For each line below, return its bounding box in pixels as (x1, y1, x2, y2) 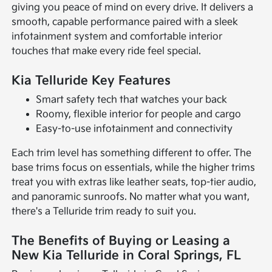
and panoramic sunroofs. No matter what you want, (12, 191, 250, 203)
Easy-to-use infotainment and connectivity (36, 123, 233, 135)
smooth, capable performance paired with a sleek (12, 16, 239, 28)
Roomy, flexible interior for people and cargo (36, 108, 242, 120)
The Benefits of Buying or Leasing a (12, 233, 231, 248)
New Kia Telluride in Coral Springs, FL (12, 248, 242, 263)
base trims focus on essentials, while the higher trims (12, 161, 256, 174)
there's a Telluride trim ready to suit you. (12, 205, 197, 217)
